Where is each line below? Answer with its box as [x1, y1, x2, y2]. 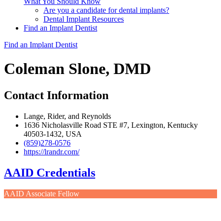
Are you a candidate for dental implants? [43, 6, 169, 14]
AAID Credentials [4, 166, 95, 179]
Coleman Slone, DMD [4, 60, 151, 78]
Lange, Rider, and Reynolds [24, 111, 111, 120]
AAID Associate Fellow [4, 189, 79, 198]
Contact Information [4, 88, 109, 102]
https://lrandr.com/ [24, 147, 79, 156]
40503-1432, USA [24, 129, 82, 138]
